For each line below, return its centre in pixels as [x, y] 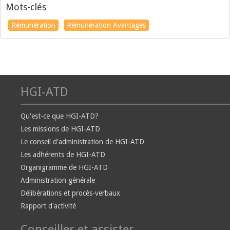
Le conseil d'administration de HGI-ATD [82, 142]
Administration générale [58, 180]
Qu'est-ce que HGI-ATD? [60, 116]
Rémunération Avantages [106, 25]
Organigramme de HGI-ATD [64, 167]
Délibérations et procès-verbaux [70, 193]
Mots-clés [26, 7]
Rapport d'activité [48, 206]
